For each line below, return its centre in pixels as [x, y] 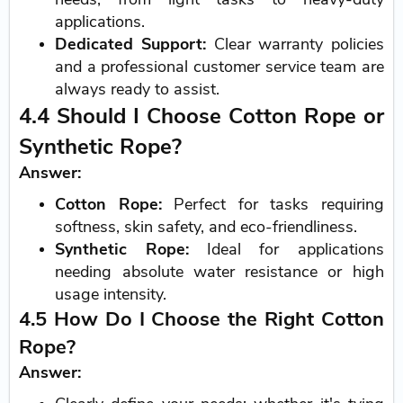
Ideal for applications [286, 249]
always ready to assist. [138, 89]
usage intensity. [111, 294]
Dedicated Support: [130, 44]
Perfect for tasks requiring [273, 204]
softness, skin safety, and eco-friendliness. [206, 226]
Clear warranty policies [295, 44]
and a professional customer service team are [219, 66]
